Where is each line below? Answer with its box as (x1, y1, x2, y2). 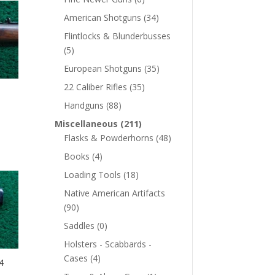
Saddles (64, 219, 95, 231)
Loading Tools (64, 168, 122, 180)
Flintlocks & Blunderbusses (64, 29, 171, 42)
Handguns (64, 99, 104, 111)
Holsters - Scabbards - (64, 238, 152, 250)
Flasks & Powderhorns (64, 131, 154, 144)
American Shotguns (64, 11, 142, 23)
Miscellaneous (55, 117, 118, 130)
